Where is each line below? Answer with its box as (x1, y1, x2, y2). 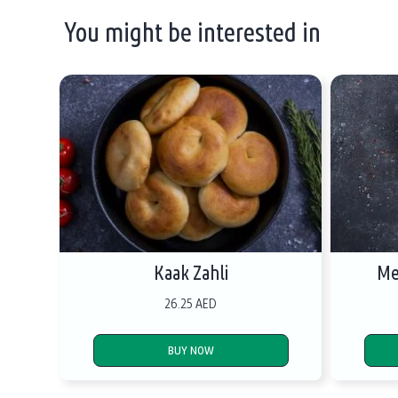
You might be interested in (64, 14, 322, 49)
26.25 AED (164, 294, 218, 312)
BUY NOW (167, 342, 214, 358)
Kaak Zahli (153, 260, 228, 285)
